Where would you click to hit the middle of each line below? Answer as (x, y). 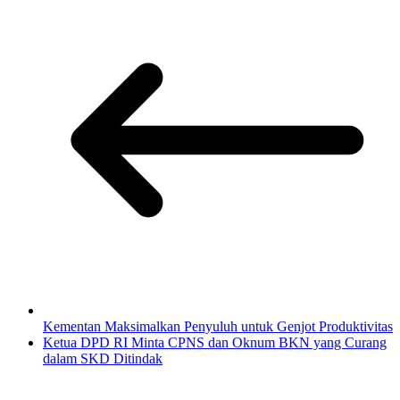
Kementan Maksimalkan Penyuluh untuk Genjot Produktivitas (218, 326)
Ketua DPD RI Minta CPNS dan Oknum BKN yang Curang (215, 342)
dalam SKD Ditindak (103, 358)
